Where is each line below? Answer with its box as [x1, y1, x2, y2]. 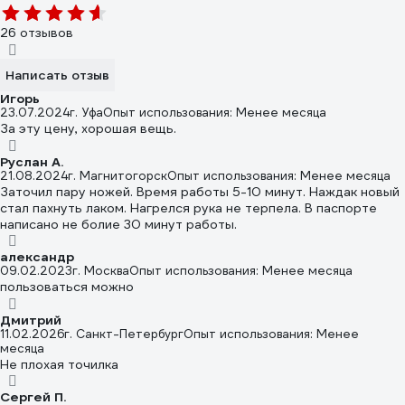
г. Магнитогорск [68, 167, 167, 184]
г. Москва [72, 263, 129, 279]
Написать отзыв [5, 67, 109, 84]
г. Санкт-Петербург [64, 325, 184, 342]
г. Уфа [70, 105, 103, 121]
